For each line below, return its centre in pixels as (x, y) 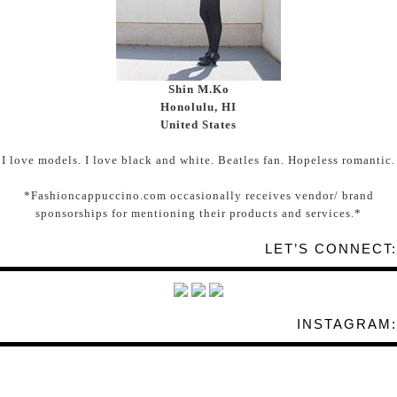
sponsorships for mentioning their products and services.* (198, 213)
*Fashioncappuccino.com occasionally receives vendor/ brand (198, 195)
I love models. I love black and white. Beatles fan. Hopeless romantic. (198, 160)
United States (198, 124)
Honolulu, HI (198, 106)
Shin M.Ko (198, 89)
